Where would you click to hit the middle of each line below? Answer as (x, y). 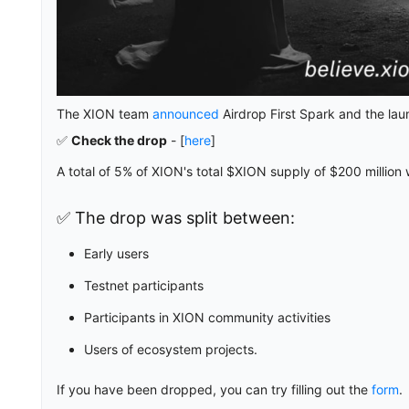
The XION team (105, 114)
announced (186, 114)
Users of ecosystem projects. (171, 350)
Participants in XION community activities (207, 318)
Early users (116, 254)
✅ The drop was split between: (176, 218)
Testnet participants (144, 286)
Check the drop (119, 141)
